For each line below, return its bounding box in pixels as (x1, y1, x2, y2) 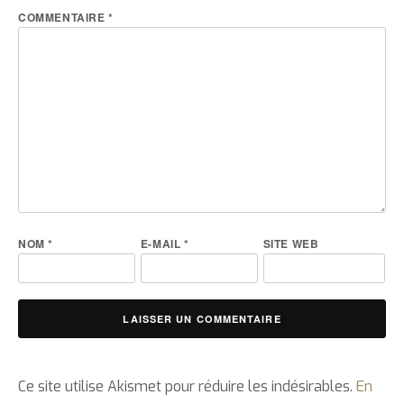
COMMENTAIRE (18, 8, 109, 25)
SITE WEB (262, 234, 319, 252)
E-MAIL (140, 234, 184, 252)
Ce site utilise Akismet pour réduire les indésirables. (18, 376, 356, 396)
